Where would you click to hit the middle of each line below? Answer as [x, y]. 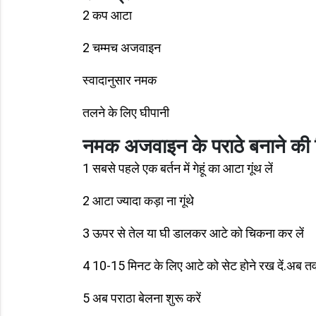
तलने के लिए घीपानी [126, 113]
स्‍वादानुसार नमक [120, 80]
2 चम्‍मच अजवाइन [122, 48]
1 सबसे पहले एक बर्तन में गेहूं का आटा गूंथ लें [178, 168]
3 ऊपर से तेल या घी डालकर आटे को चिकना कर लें [193, 233]
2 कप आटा [107, 15]
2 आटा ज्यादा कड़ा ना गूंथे [138, 201]
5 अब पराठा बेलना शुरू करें [142, 298]
